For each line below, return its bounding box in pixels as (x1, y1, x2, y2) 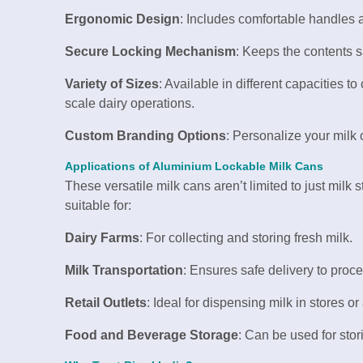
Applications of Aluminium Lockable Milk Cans (65, 160, 323, 173)
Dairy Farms (65, 230, 139, 245)
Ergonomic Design (65, 11, 180, 26)
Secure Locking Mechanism (65, 44, 236, 58)
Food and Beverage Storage (65, 327, 238, 342)
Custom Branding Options (65, 128, 226, 143)
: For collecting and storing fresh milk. (139, 230, 352, 245)
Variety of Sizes (65, 76, 159, 91)
